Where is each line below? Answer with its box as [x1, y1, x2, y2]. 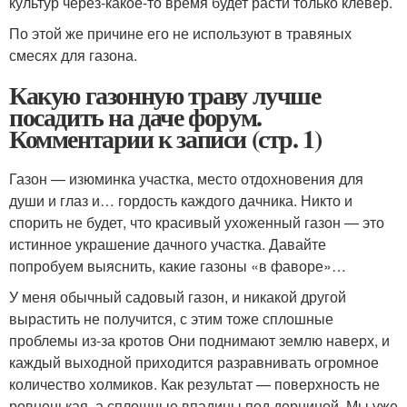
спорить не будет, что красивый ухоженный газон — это [9, 211, 384, 233]
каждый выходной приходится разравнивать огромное [9, 351, 379, 372]
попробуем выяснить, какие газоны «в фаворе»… [9, 254, 346, 276]
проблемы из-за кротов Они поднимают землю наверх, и [9, 329, 390, 351]
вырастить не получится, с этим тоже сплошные [9, 307, 333, 329]
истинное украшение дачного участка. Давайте [9, 233, 326, 254]
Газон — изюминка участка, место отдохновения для [9, 167, 363, 189]
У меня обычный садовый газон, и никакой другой [9, 285, 346, 307]
